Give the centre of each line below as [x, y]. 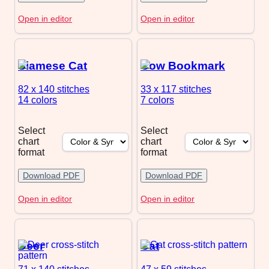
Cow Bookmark [183, 65]
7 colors [157, 100]
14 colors [38, 100]
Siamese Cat [53, 65]
